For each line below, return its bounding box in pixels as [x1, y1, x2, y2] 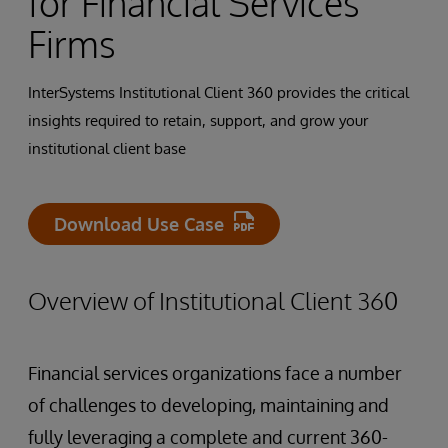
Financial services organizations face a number [28, 361, 402, 384]
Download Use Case [54, 212, 224, 235]
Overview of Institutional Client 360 [28, 284, 398, 316]
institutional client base [28, 138, 186, 158]
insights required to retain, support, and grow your [28, 110, 368, 130]
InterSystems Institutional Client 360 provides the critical [28, 82, 409, 102]
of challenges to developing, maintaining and [28, 393, 389, 416]
